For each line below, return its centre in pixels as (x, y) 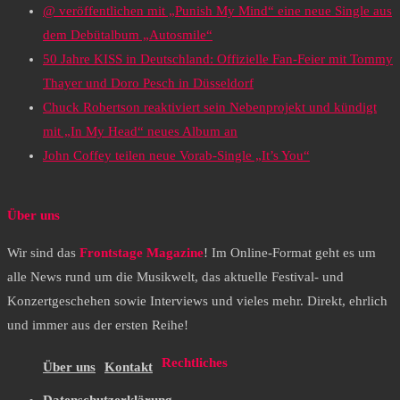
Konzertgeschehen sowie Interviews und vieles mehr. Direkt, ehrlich (197, 301)
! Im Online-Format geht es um (290, 253)
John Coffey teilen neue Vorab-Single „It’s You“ (176, 156)
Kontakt (129, 367)
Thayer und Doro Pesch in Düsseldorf (148, 83)
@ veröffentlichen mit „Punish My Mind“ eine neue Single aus (217, 11)
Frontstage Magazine (142, 253)
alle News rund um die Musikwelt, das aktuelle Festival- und (175, 277)
